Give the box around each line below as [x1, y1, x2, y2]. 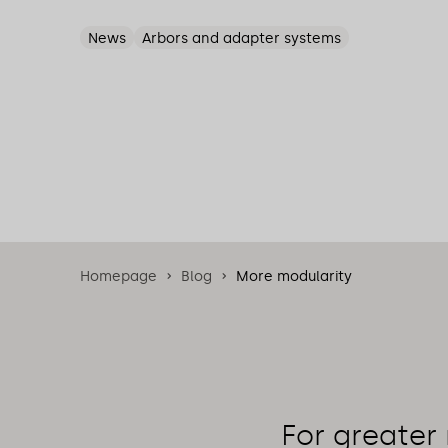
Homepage [80, 267, 157, 285]
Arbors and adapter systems [142, 30, 341, 47]
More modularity [236, 267, 352, 285]
